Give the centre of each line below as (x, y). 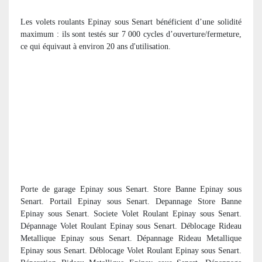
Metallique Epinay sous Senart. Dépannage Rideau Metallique (131, 238)
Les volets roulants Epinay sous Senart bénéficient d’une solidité (131, 22)
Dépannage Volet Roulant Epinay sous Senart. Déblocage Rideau (131, 226)
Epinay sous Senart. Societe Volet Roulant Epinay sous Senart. (131, 213)
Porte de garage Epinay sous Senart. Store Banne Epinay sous (131, 189)
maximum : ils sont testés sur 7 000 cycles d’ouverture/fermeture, (131, 34)
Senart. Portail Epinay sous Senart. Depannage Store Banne (131, 201)
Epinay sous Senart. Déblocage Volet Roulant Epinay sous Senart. (131, 250)
